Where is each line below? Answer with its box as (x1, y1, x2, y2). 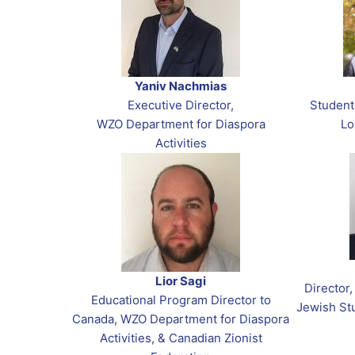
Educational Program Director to (90, 292, 271, 308)
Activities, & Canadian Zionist (99, 330, 262, 346)
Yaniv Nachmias (135, 78, 227, 94)
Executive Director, (128, 97, 234, 113)
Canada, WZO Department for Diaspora (72, 311, 289, 327)
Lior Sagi (155, 273, 206, 289)
